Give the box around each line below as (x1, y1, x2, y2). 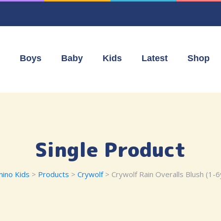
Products (37, 169, 69, 179)
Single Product (35, 136, 186, 163)
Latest (142, 53, 168, 63)
